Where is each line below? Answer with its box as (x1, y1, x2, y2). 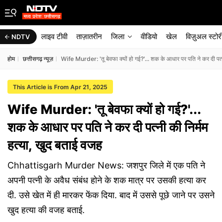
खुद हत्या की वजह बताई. (7, 205, 85, 215)
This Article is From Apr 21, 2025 (13, 83, 108, 91)
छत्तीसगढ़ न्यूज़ (23, 55, 53, 62)
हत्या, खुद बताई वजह (7, 137, 102, 153)
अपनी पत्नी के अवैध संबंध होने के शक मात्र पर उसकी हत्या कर (7, 175, 206, 185)
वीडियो (141, 32, 157, 41)
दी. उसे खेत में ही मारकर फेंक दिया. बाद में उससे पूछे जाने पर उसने (7, 190, 215, 200)
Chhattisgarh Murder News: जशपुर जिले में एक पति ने (7, 160, 205, 170)
